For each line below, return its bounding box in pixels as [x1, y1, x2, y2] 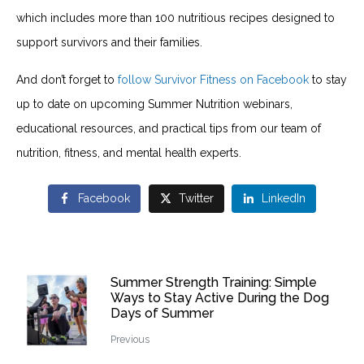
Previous [110, 333, 149, 346]
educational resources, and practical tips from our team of [16, 121, 321, 135]
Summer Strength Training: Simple [110, 275, 317, 291]
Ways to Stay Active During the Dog [110, 290, 329, 306]
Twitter [178, 191, 214, 205]
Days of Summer [110, 305, 214, 322]
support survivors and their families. [16, 35, 202, 49]
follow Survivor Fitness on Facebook [118, 72, 309, 86]
